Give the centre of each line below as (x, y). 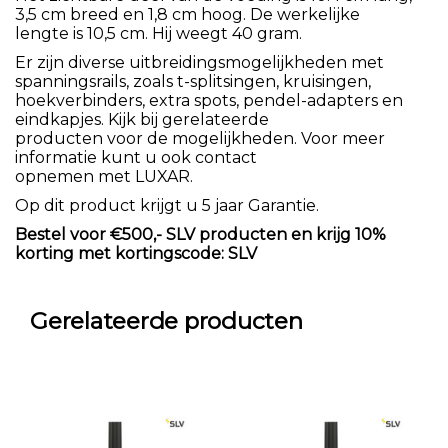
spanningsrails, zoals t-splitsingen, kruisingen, (193, 81)
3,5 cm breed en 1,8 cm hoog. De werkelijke (187, 14)
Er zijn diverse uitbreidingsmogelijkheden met (199, 62)
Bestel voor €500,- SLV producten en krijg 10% (200, 234)
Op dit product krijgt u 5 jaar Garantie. (167, 205)
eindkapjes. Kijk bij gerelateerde (142, 119)
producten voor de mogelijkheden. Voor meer (200, 138)
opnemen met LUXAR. (104, 176)
